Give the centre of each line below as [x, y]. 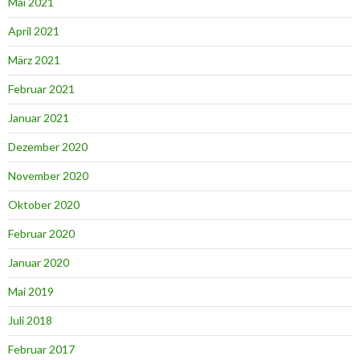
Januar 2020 [39, 263]
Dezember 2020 [48, 147]
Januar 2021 [39, 118]
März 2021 [34, 60]
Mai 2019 [31, 292]
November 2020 [48, 176]
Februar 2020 [41, 234]
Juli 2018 [30, 321]
